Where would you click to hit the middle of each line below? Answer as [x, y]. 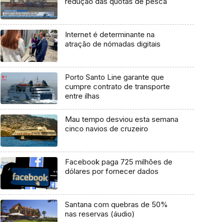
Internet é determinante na [110, 35]
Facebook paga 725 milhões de [118, 162]
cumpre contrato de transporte [117, 86]
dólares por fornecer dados [111, 171]
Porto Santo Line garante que [114, 77]
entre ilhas [82, 96]
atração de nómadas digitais [112, 44]
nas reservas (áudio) [100, 214]
